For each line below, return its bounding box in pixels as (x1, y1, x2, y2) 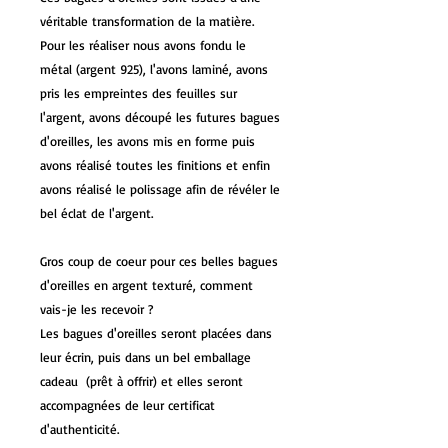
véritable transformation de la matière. (40, 13, 254, 30)
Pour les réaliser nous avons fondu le (40, 37, 246, 54)
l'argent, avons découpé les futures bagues (40, 109, 280, 126)
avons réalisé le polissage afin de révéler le (40, 181, 280, 198)
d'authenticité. (40, 421, 119, 438)
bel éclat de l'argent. (40, 205, 153, 222)
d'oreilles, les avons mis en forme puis (40, 133, 255, 150)
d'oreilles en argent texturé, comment (40, 277, 253, 294)
